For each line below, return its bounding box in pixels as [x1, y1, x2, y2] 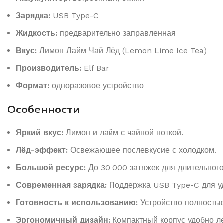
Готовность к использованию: [16, 197, 138, 207]
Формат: [16, 80, 49, 90]
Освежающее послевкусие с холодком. [68, 145, 216, 155]
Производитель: [16, 63, 81, 73]
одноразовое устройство [49, 80, 144, 90]
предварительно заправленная [57, 28, 176, 38]
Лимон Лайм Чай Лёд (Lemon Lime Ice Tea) [37, 45, 207, 55]
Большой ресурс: [16, 162, 86, 172]
